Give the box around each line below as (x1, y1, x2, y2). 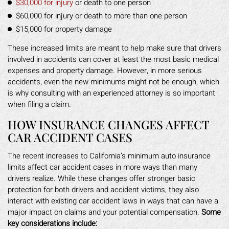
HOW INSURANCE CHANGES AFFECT (8, 116, 209, 132)
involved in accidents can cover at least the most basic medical (8, 53, 219, 65)
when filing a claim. (8, 98, 71, 110)
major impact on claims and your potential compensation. (8, 206, 201, 218)
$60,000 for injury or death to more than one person (16, 10, 187, 21)
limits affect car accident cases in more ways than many (8, 161, 197, 173)
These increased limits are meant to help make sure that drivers (8, 42, 221, 54)
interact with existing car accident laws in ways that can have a (8, 195, 218, 207)
